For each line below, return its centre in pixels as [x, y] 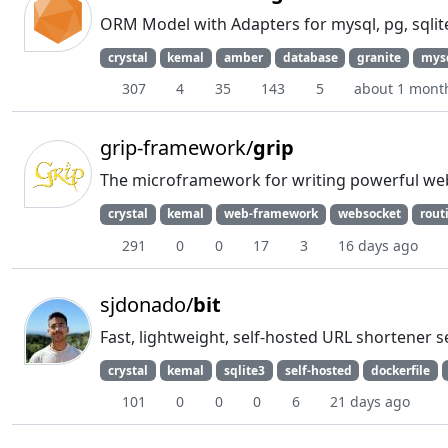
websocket [369, 214]
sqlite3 [244, 370]
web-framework [270, 214]
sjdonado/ [146, 304]
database [310, 58]
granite [379, 58]
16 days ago [378, 245]
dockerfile [401, 370]
